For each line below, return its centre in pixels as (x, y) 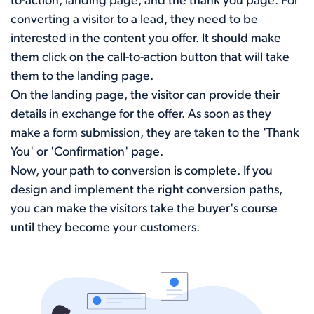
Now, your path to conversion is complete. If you (142, 171)
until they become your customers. (105, 228)
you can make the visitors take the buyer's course (144, 209)
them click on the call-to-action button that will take (150, 57)
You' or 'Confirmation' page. (87, 152)
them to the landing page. (82, 76)
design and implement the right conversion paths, (146, 190)
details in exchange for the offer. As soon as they (141, 114)
